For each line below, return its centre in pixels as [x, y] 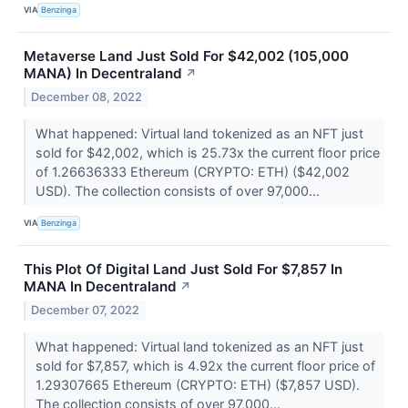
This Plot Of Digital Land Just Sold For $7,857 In [183, 269]
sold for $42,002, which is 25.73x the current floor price [207, 152]
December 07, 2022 [86, 310]
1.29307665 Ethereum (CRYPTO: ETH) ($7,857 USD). [197, 384]
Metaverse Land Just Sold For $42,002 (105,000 [186, 56]
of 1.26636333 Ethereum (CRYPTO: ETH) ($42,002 [192, 171]
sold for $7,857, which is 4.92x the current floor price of [205, 365]
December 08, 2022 [87, 97]
